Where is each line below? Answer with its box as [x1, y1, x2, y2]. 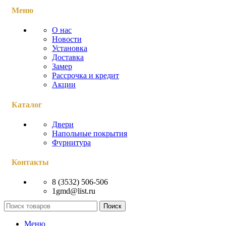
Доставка [52, 53, 84, 62]
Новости [52, 35, 82, 44]
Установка [52, 44, 87, 53]
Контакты [12, 158, 49, 167]
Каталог [12, 100, 42, 109]
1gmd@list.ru [52, 187, 95, 196]
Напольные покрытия [52, 129, 127, 138]
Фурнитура [52, 138, 91, 147]
